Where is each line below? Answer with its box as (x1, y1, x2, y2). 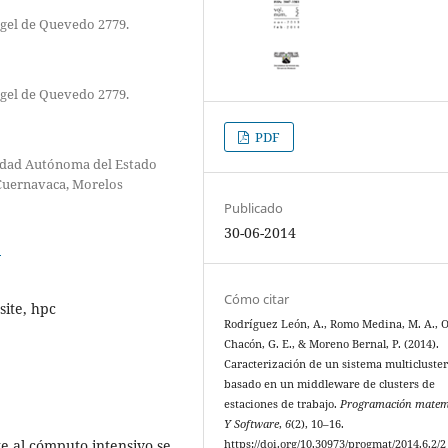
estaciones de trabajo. (224, 396, 341, 411)
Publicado (224, 198, 284, 217)
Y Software (224, 416, 280, 431)
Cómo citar (224, 289, 290, 308)
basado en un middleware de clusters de (224, 376, 436, 391)
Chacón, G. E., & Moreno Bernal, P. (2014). (224, 336, 440, 351)
